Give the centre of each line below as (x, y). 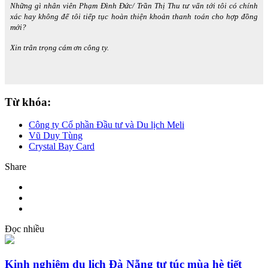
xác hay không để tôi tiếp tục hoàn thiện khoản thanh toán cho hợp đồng (134, 16)
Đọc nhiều (25, 229)
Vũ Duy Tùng (56, 136)
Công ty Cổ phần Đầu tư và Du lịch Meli (106, 125)
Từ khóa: (28, 102)
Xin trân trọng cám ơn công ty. (59, 47)
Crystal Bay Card (62, 147)
